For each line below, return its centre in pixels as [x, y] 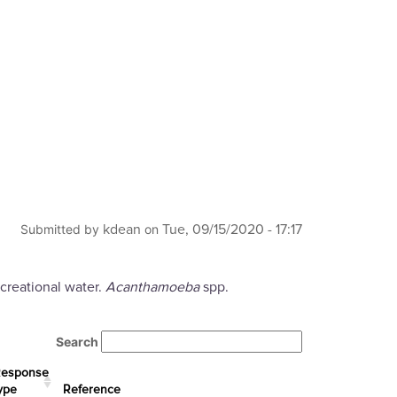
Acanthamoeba [152, 288]
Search [78, 342]
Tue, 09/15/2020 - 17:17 [232, 230]
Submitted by [62, 230]
